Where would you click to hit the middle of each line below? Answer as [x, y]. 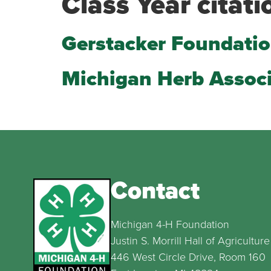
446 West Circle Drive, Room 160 [188, 257]
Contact [155, 190]
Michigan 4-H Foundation [170, 224]
